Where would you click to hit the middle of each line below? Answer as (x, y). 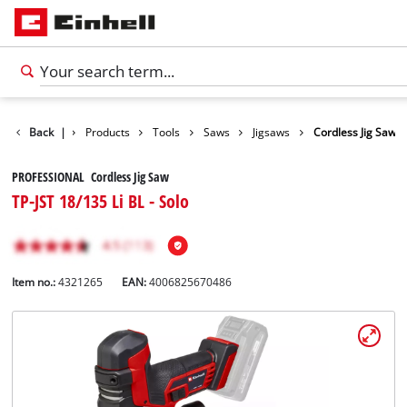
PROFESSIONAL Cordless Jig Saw (91, 177)
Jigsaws (272, 132)
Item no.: (34, 283)
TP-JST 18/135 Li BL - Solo (101, 201)
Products (107, 132)
